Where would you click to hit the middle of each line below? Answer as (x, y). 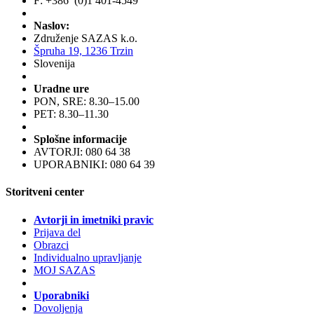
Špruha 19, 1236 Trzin (83, 51)
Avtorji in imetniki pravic (94, 219)
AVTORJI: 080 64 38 (82, 152)
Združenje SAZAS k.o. (86, 39)
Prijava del (57, 232)
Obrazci (51, 245)
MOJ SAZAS (64, 270)
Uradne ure (61, 89)
